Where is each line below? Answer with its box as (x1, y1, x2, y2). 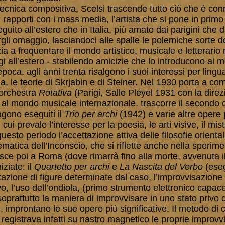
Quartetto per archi (34, 162, 109, 172)
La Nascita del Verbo (120, 162, 203, 172)
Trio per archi (64, 109, 117, 119)
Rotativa (39, 88, 72, 98)
